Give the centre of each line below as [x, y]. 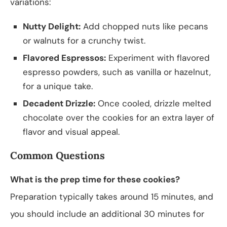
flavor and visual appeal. [71, 131]
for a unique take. [58, 86]
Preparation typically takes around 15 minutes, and [112, 196]
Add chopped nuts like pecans [144, 26]
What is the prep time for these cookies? [95, 179]
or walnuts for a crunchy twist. [84, 40]
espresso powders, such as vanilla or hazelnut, [117, 72]
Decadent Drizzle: [59, 103]
